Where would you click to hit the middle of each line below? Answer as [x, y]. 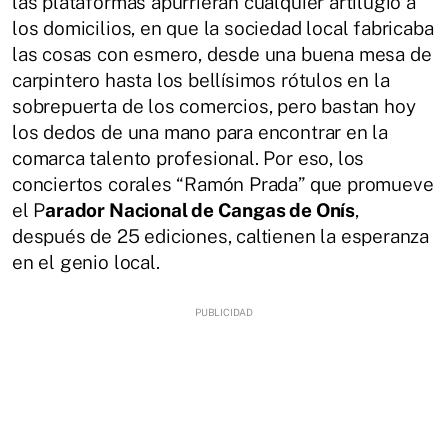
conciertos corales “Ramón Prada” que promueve [223, 184]
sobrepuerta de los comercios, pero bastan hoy [214, 106]
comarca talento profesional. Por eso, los [188, 158]
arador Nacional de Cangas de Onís [200, 210]
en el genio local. [86, 262]
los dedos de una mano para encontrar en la [200, 132]
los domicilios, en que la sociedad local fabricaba [223, 28]
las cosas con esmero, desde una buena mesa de [222, 54]
